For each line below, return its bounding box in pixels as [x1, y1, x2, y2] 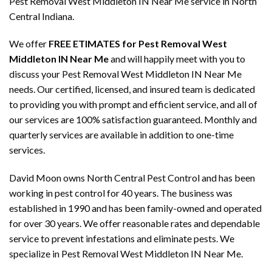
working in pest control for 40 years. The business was [9, 187, 233, 199]
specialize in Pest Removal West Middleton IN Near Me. [9, 248, 243, 260]
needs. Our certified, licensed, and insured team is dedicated [9, 83, 255, 95]
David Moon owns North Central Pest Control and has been [9, 172, 255, 184]
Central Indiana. [9, 10, 74, 22]
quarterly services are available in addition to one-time [9, 129, 234, 141]
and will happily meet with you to [109, 53, 245, 65]
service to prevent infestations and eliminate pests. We [9, 233, 234, 245]
